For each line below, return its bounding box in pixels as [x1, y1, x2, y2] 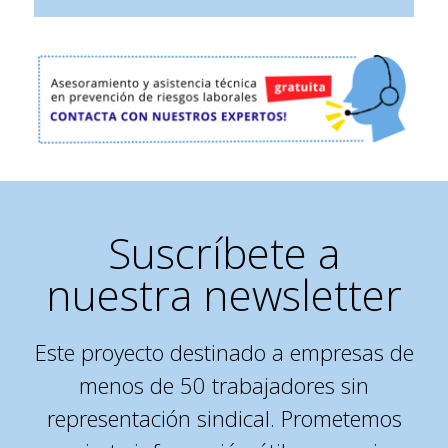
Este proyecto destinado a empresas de [34, 337, 414, 368]
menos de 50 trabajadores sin [79, 370, 369, 401]
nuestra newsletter [46, 266, 402, 324]
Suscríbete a [108, 224, 340, 282]
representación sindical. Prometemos [46, 403, 402, 434]
